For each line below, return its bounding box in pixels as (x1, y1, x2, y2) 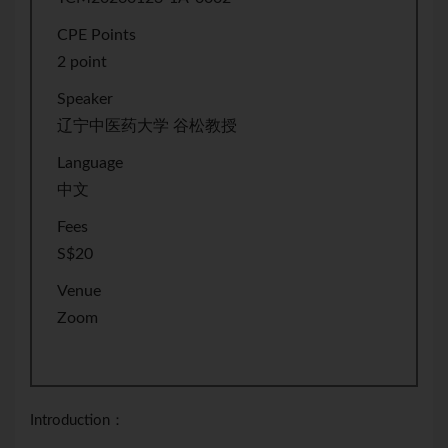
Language (57, 155, 123, 172)
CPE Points (57, 27, 136, 44)
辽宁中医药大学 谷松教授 (57, 118, 237, 135)
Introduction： (30, 412, 125, 428)
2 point (57, 54, 107, 71)
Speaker (57, 91, 113, 108)
